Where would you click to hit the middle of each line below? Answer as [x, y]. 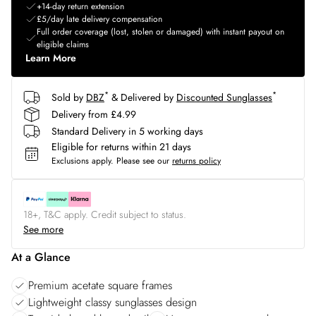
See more [43, 229]
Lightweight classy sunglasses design [113, 302]
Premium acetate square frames [100, 285]
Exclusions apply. [83, 161]
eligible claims [63, 44]
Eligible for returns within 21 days [121, 147]
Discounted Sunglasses [224, 97]
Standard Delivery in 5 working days [127, 131]
